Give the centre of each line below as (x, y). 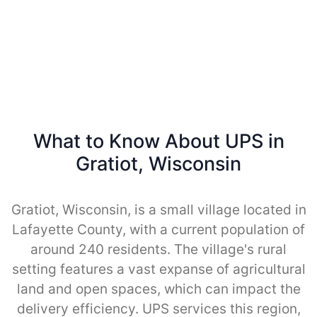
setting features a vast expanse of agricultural (158, 269)
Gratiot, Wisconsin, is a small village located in (158, 209)
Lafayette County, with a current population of (158, 229)
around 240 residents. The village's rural (158, 249)
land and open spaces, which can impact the (158, 289)
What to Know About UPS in (158, 141)
